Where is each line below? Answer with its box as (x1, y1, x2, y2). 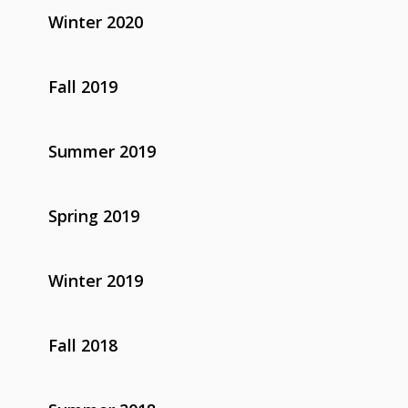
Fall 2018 (47, 333, 117, 356)
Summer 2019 (47, 139, 156, 162)
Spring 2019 (47, 204, 139, 227)
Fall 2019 (47, 75, 117, 97)
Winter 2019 (47, 269, 143, 291)
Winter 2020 (47, 10, 143, 33)
